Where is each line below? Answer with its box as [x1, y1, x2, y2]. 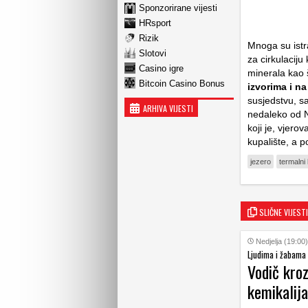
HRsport [139, 17, 171, 28]
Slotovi [139, 47, 166, 58]
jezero [250, 157, 271, 166]
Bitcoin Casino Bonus [139, 78, 225, 89]
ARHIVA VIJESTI [143, 102, 193, 114]
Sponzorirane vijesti [139, 2, 217, 13]
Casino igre [139, 63, 184, 74]
